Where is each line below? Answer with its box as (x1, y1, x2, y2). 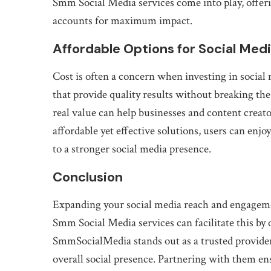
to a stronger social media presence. (53, 141, 211, 157)
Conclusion (53, 168, 123, 186)
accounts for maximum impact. (53, 13, 192, 28)
